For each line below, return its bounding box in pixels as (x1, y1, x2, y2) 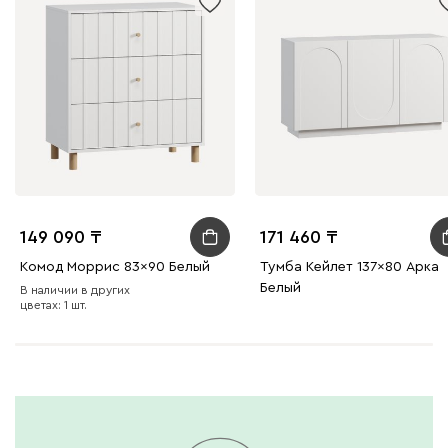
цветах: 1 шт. (20, 299, 87, 312)
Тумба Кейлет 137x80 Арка (260, 260, 439, 275)
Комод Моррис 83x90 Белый (20, 260, 210, 275)
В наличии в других (20, 284, 130, 297)
